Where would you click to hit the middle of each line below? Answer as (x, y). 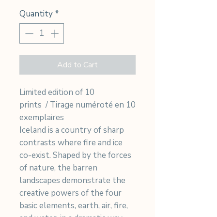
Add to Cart (77, 65)
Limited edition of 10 (57, 92)
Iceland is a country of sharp (72, 130)
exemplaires (42, 117)
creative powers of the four (70, 193)
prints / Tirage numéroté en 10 (77, 105)
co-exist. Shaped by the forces (75, 155)
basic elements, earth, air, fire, (74, 205)
